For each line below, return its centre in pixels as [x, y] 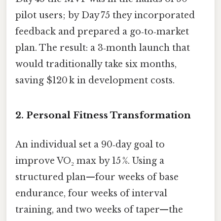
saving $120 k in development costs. [95, 80]
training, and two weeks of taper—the [99, 209]
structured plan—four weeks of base [97, 177]
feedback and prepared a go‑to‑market [102, 31]
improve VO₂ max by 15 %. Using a [90, 161]
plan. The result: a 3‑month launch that [103, 48]
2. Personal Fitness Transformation [103, 115]
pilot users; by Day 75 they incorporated [105, 15]
